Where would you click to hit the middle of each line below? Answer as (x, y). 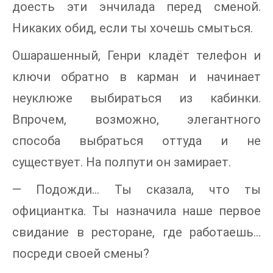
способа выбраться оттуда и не (136, 141)
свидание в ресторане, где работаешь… (136, 232)
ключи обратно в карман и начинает (136, 77)
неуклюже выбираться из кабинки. (136, 98)
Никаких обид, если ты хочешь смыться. (133, 28)
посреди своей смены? (81, 254)
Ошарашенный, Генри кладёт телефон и (136, 56)
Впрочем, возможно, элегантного (136, 120)
